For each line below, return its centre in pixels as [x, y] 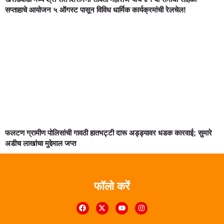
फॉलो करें [112, 186]
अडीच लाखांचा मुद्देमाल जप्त [40, 143]
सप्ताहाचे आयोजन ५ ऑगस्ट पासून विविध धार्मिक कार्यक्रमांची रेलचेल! [95, 9]
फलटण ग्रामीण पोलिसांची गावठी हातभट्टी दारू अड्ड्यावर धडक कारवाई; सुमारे [108, 132]
